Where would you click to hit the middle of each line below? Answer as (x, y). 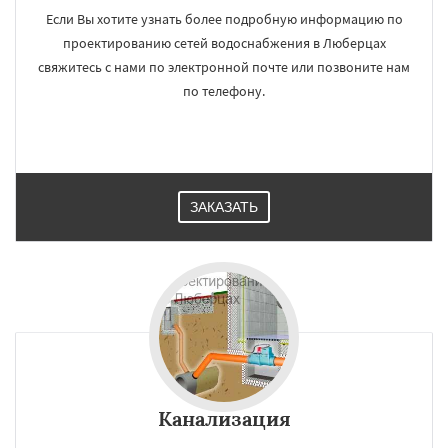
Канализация (224, 418)
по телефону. (224, 91)
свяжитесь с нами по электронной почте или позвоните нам (224, 67)
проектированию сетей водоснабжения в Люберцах (224, 43)
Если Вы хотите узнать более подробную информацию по (224, 19)
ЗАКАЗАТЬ (224, 207)
